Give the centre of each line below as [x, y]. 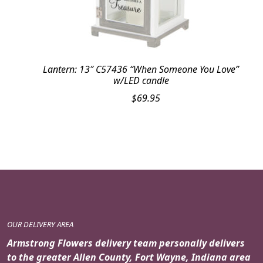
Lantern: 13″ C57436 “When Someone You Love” [141, 69]
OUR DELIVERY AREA [40, 224]
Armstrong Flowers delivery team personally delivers [126, 243]
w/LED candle [141, 80]
